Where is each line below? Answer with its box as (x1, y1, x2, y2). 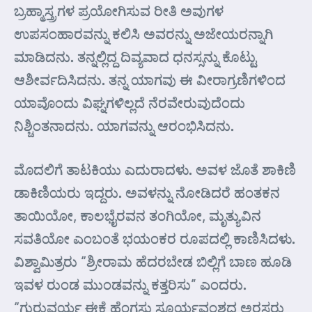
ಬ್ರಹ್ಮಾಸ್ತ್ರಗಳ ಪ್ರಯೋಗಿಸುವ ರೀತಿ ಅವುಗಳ (14, 1, 224, 19)
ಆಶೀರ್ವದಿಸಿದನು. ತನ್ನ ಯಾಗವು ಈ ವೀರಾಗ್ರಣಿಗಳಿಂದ (14, 70, 286, 88)
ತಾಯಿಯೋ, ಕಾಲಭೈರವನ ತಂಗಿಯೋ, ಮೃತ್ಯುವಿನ (14, 206, 261, 224)
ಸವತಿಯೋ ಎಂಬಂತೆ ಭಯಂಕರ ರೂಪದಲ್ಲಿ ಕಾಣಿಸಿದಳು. (14, 229, 295, 247)
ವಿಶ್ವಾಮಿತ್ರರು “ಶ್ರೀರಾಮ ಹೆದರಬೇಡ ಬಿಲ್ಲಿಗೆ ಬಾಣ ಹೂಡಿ (14, 252, 292, 270)
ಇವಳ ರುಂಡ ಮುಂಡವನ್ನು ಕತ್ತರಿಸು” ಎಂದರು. (14, 275, 247, 293)
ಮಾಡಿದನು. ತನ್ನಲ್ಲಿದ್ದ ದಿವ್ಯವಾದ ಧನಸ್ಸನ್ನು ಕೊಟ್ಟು (14, 47, 256, 65)
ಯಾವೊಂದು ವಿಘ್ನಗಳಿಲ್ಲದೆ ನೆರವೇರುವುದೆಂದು (14, 93, 245, 111)
